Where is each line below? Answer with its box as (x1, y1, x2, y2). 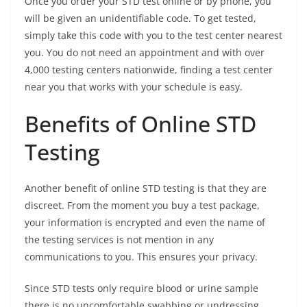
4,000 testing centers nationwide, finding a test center (25, 63, 273, 77)
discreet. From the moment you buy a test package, (25, 199, 260, 212)
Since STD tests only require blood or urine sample (25, 282, 258, 295)
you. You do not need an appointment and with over (25, 46, 265, 60)
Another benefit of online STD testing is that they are (25, 182, 267, 195)
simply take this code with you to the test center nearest (25, 29, 282, 42)
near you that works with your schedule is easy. (25, 80, 243, 94)
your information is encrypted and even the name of (25, 216, 265, 230)
